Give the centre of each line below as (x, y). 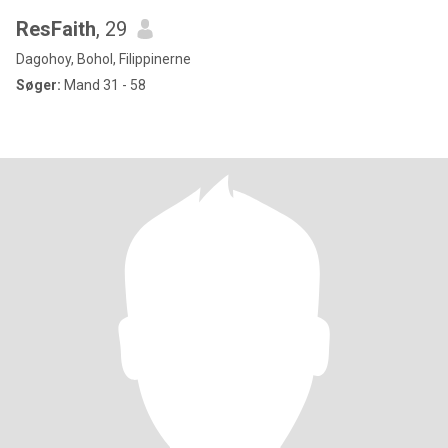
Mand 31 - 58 (103, 85)
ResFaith (56, 29)
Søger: (38, 85)
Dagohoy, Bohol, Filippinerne (103, 59)
